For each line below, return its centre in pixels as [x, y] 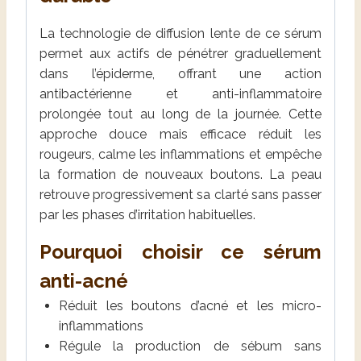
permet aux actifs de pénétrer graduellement [180, 53]
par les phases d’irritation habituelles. [147, 214]
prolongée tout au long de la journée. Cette [180, 114]
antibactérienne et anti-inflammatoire [180, 93]
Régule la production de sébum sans [190, 346]
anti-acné [84, 280]
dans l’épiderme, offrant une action [180, 73]
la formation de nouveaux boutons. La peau [180, 174]
